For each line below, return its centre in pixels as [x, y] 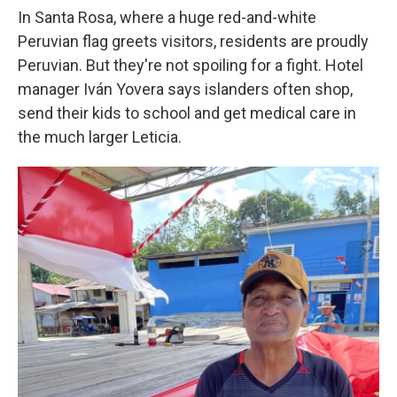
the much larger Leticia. [100, 137]
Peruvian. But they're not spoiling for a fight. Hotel [191, 65]
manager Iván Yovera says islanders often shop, [185, 89]
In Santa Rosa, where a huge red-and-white [167, 17]
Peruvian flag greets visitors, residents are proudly [193, 41]
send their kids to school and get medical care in [187, 113]
